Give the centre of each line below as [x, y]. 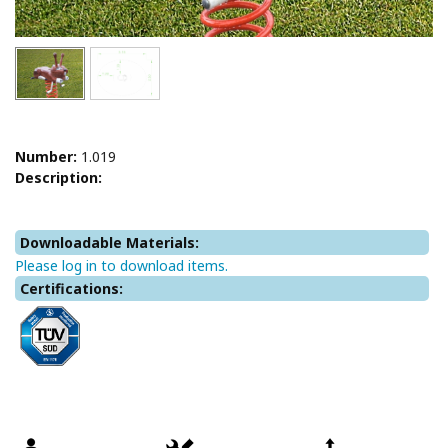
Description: [58, 178]
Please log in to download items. [121, 266]
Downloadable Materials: [109, 243]
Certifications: [71, 289]
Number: [46, 157]
